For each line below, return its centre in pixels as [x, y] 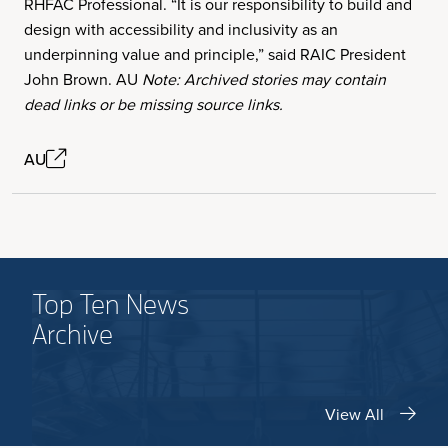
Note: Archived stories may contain [264, 79]
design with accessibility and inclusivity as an [181, 29]
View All [354, 414]
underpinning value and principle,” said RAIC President [215, 54]
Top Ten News [110, 305]
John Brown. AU [83, 79]
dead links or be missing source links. [153, 104]
